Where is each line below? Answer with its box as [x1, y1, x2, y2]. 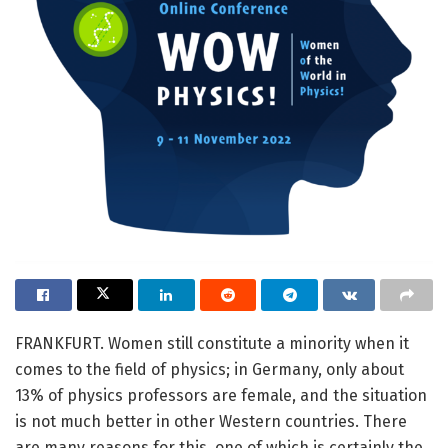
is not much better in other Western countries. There [15, 412, 407, 432]
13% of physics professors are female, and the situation [15, 386, 427, 406]
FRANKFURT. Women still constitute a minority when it [15, 334, 409, 354]
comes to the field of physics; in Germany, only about [15, 360, 404, 380]
